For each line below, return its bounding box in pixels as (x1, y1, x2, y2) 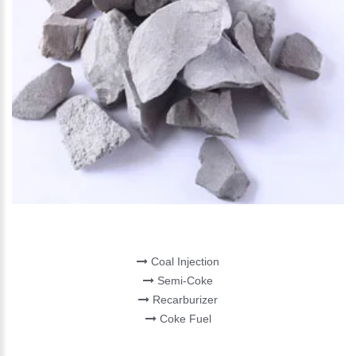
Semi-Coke (154, 273, 213, 287)
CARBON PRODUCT (103, 219, 253, 237)
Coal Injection (148, 254, 219, 268)
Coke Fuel (156, 311, 211, 325)
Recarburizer (149, 292, 218, 306)
